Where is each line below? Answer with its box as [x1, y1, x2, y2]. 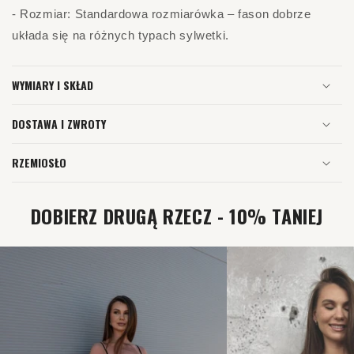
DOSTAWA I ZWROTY [12, 115, 106, 132]
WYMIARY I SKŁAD [12, 77, 93, 93]
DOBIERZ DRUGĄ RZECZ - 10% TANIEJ [30, 201, 324, 230]
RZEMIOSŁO [12, 154, 66, 171]
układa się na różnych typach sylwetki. [12, 28, 229, 42]
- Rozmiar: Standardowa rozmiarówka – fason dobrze [12, 7, 311, 21]
